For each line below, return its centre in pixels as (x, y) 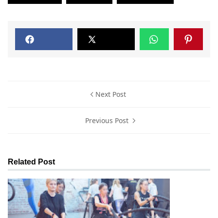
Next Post (110, 94)
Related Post (31, 162)
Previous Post (108, 121)
